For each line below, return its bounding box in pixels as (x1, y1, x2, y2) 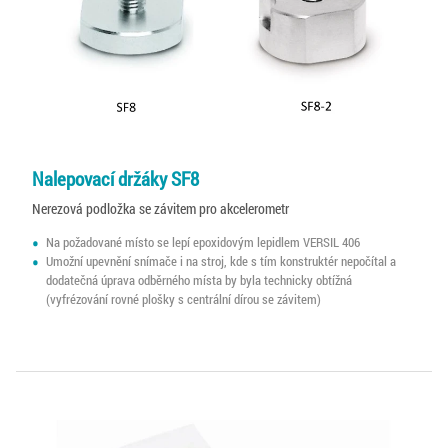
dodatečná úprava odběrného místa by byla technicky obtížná (46, 270, 353, 289)
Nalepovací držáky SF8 (32, 166, 199, 192)
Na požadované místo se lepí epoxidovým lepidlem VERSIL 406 (46, 232, 361, 251)
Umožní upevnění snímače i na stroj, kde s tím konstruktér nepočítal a (46, 251, 397, 270)
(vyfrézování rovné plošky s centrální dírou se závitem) (46, 289, 322, 308)
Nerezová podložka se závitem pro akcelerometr (32, 199, 289, 219)
